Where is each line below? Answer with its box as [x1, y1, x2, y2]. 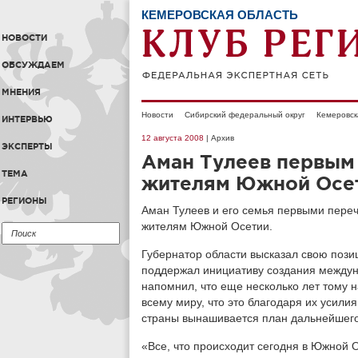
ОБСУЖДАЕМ [2, 60, 65, 70]
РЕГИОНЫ [2, 196, 47, 205]
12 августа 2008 [141, 133, 204, 142]
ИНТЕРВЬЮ [2, 114, 53, 124]
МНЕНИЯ [2, 87, 41, 97]
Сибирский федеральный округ [185, 110, 305, 119]
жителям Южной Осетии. [141, 220, 272, 233]
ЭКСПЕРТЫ [2, 141, 53, 151]
